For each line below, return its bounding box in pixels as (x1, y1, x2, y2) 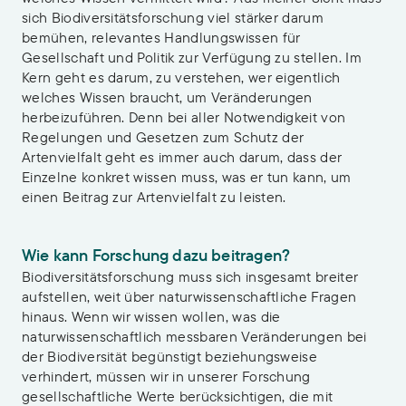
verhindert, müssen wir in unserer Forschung (22, 367, 311, 385)
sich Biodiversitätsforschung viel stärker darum (22, 8, 324, 26)
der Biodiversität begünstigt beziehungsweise (22, 347, 318, 365)
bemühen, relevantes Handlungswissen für (22, 28, 301, 46)
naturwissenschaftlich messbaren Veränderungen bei (22, 327, 367, 345)
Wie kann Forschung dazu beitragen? (22, 245, 291, 266)
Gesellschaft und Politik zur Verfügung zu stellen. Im (22, 48, 362, 66)
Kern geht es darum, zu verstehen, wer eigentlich (22, 68, 341, 86)
